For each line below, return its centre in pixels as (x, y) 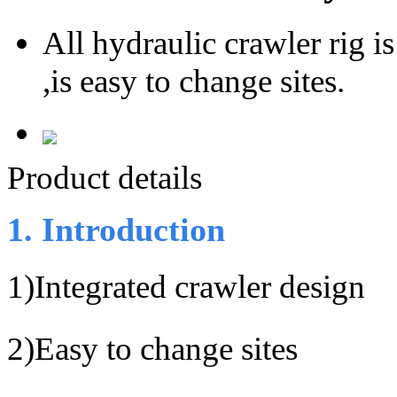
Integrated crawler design (200, 286)
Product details (105, 177)
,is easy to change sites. (194, 81)
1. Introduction (116, 230)
